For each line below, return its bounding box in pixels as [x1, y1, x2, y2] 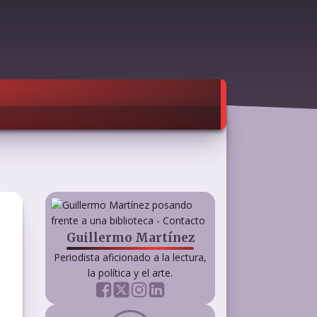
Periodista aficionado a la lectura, [54, 250, 207, 264]
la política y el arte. [88, 266, 173, 279]
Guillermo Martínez [66, 230, 195, 246]
